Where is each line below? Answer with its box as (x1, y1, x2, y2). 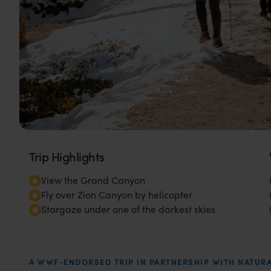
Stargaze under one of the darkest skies (41, 202, 215, 216)
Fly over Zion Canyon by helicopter (41, 188, 192, 201)
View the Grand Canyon (41, 173, 145, 187)
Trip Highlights (29, 148, 105, 165)
